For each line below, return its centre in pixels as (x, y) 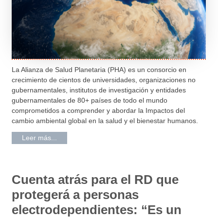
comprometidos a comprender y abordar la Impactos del (99, 110)
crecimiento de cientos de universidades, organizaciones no (104, 80)
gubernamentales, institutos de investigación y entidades (99, 90)
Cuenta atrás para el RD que (95, 179)
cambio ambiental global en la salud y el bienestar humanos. (105, 120)
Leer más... (40, 137)
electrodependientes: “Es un (97, 209)
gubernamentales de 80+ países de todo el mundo (90, 100)
